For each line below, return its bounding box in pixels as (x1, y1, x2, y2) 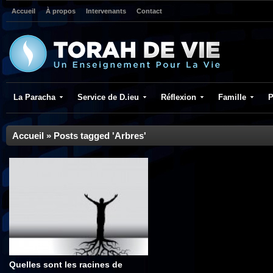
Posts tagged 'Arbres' (54, 130, 146, 141)
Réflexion (161, 93, 196, 102)
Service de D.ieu (77, 93, 139, 102)
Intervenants (86, 7, 126, 15)
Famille (218, 93, 246, 102)
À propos (46, 7, 76, 15)
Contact (136, 7, 162, 15)
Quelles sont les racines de (9, 260, 122, 269)
